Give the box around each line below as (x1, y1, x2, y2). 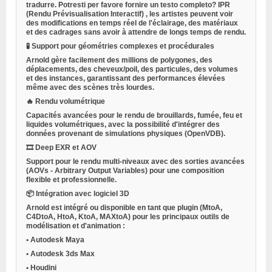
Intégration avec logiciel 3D (36, 189, 129, 199)
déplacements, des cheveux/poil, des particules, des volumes (26, 65, 238, 74)
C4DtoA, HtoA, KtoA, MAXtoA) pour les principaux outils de (26, 212, 229, 222)
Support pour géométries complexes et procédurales (32, 42, 214, 51)
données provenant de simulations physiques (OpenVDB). (26, 129, 225, 138)
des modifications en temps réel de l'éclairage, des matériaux (26, 19, 238, 28)
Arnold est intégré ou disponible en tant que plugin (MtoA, (26, 203, 222, 212)
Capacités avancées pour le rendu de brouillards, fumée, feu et (26, 111, 242, 120)
